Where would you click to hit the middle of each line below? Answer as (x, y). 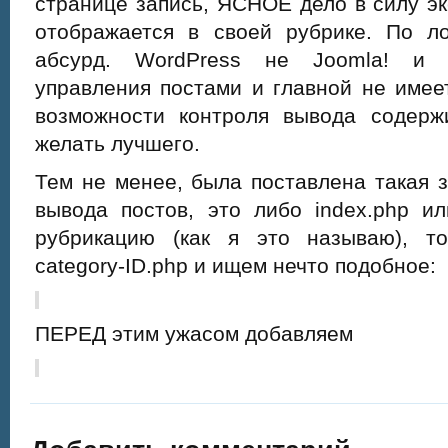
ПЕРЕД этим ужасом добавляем (194, 333)
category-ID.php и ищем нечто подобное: (235, 265)
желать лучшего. (117, 143)
